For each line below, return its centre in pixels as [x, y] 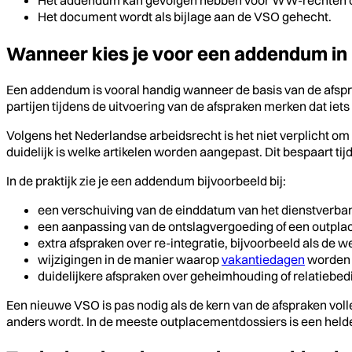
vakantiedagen [263, 259]
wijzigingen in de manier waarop [130, 259]
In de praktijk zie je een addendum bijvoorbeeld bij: [146, 180]
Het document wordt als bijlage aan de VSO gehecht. [185, 16]
